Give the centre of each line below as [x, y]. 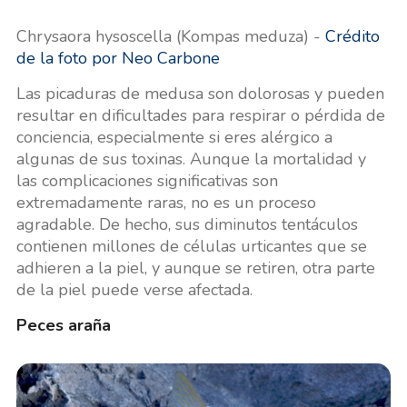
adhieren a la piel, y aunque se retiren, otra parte [195, 268]
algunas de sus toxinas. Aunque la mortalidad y [191, 159]
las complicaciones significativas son [147, 181]
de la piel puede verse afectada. [134, 290]
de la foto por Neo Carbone [118, 59]
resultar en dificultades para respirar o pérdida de [200, 116]
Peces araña [63, 326]
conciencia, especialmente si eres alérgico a [174, 138]
